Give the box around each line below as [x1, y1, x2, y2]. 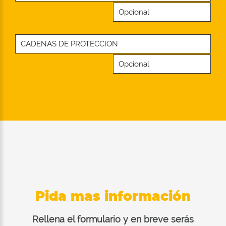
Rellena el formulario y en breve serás [32, 213, 194, 224]
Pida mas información [35, 188, 191, 204]
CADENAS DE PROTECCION [21, 39, 118, 48]
